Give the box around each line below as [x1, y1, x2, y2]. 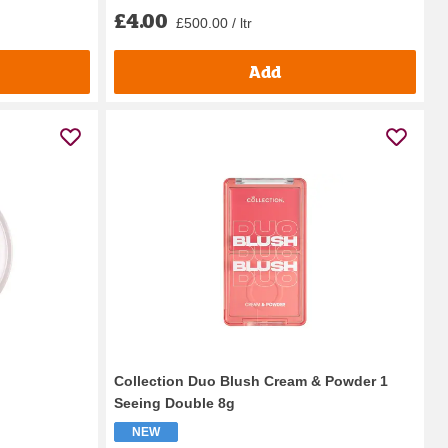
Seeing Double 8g [114, 394, 235, 411]
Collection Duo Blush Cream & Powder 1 [114, 372, 388, 389]
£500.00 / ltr [176, 14, 252, 31]
